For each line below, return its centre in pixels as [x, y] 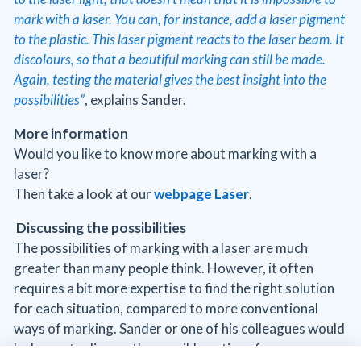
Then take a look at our [84, 194]
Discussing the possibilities [101, 228]
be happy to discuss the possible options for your [159, 349]
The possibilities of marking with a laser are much [161, 248]
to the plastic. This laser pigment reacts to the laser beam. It [179, 39]
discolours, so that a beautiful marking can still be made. [170, 60]
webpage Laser [201, 194]
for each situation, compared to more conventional [166, 309]
